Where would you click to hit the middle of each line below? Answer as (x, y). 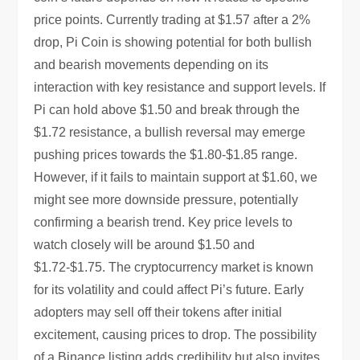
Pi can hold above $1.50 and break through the (167, 110)
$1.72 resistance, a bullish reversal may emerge (170, 132)
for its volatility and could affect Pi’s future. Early (169, 290)
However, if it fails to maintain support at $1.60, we (176, 177)
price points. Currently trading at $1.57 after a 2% (172, 20)
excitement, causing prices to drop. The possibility (176, 335)
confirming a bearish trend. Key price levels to (164, 222)
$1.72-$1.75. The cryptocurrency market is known (174, 267)
